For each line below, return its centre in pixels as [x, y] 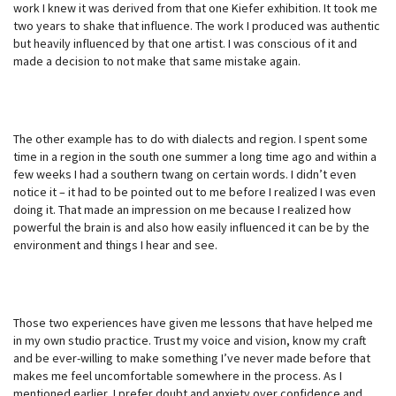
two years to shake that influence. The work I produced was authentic [197, 25]
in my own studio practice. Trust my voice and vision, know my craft [190, 340]
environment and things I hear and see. [115, 244]
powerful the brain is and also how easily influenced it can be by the [191, 227]
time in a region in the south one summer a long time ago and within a [195, 156]
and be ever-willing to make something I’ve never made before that [192, 358]
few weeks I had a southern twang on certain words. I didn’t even [185, 174]
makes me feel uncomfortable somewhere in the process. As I [178, 375]
